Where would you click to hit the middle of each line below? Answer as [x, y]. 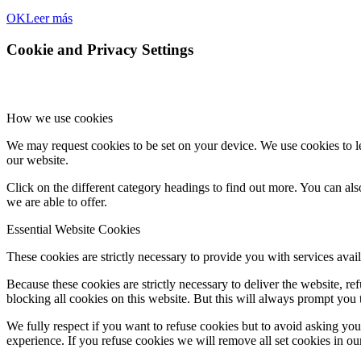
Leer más [49, 19]
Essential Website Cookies [73, 229]
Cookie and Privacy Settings [100, 50]
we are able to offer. [57, 201]
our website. [37, 160]
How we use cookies [60, 118]
